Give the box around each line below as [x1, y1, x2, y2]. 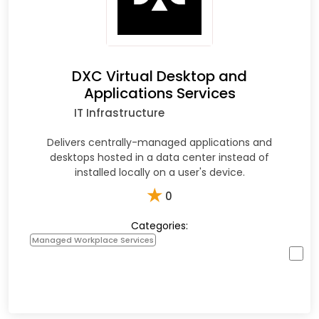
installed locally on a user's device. [74, 164, 245, 179]
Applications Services [83, 83, 236, 103]
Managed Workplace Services [32, 234, 154, 246]
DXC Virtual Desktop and [72, 66, 247, 86]
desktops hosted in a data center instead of [50, 150, 269, 164]
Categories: [131, 218, 188, 233]
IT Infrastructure [73, 105, 164, 120]
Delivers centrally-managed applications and [47, 135, 272, 150]
